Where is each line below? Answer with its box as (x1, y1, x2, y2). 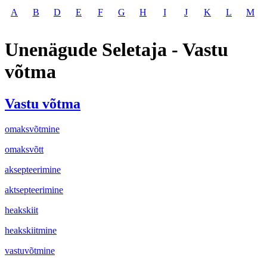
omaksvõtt (5, 144, 44, 154)
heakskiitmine (5, 225, 57, 235)
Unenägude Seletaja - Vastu (5, 39, 228, 61)
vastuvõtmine (5, 245, 55, 256)
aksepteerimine (5, 164, 61, 175)
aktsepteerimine (5, 184, 63, 195)
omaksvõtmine (5, 123, 60, 134)
